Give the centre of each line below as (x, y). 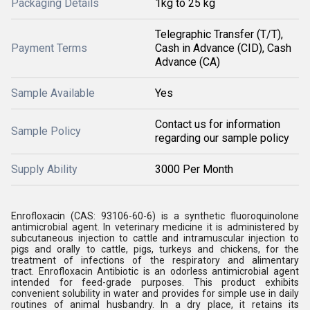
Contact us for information (218, 124)
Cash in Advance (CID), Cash (223, 48)
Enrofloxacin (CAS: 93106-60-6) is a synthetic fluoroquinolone (155, 216)
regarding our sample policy (222, 138)
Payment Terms (49, 48)
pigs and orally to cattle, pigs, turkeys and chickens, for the (155, 249)
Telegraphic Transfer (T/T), (219, 34)
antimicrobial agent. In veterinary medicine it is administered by (155, 227)
